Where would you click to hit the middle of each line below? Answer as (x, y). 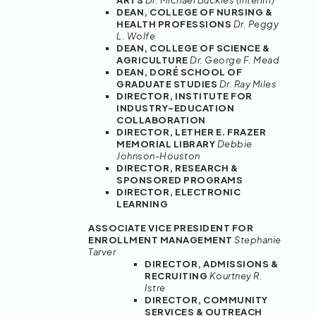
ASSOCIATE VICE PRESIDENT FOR (171, 228)
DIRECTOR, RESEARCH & (177, 168)
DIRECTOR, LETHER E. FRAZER (191, 132)
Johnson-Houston (158, 156)
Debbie (235, 144)
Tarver (102, 252)
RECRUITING (177, 276)
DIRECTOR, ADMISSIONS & (211, 264)
